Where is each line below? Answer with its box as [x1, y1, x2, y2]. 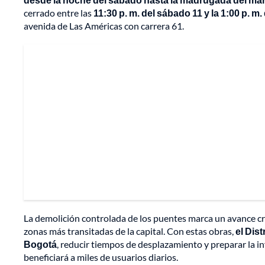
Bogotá [24, 238, 57, 250]
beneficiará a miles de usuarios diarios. [24, 251, 178, 263]
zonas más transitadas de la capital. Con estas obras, [24, 225, 235, 237]
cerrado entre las [24, 7, 93, 19]
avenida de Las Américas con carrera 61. [24, 20, 184, 32]
